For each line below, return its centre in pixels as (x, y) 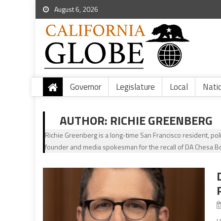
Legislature (135, 87)
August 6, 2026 (75, 9)
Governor (86, 87)
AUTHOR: (85, 120)
